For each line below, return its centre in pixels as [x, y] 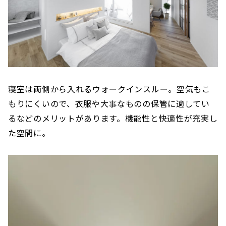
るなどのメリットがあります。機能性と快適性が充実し [113, 118]
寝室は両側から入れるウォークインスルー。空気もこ [109, 89]
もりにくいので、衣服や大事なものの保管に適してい [109, 104]
